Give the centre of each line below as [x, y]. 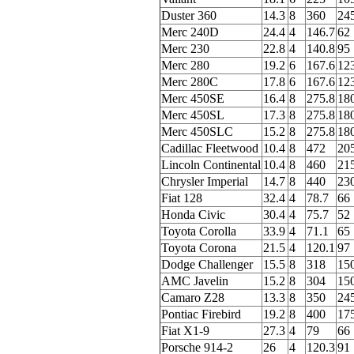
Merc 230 [185, 48]
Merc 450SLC [197, 131]
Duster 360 [189, 15]
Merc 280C [190, 81]
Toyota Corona [199, 247]
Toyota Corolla [199, 231]
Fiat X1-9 [185, 330]
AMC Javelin [195, 281]
